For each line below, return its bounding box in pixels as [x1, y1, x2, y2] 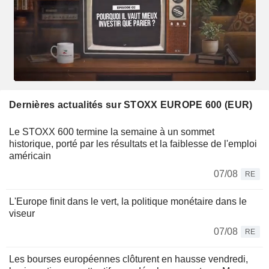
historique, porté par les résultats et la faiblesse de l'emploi [9, 139, 257, 150]
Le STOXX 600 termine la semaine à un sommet [9, 127, 214, 138]
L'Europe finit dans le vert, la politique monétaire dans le [9, 196, 247, 207]
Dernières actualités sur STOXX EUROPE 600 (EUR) [9, 100, 253, 110]
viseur [9, 208, 35, 219]
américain [9, 151, 51, 162]
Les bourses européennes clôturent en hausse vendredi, [9, 254, 248, 265]
